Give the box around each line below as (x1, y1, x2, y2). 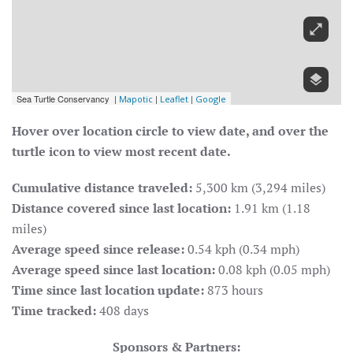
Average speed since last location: (12, 260, 215, 278)
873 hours (204, 281, 263, 299)
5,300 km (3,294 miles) (192, 178, 325, 196)
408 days (96, 301, 149, 319)
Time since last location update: (12, 281, 204, 299)
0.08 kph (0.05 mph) (215, 260, 330, 278)
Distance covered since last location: (12, 199, 231, 217)
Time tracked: (12, 301, 96, 319)
